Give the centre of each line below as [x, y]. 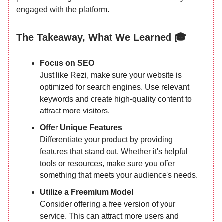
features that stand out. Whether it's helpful [114, 151]
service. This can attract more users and [109, 216]
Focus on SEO [67, 63]
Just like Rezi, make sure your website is [111, 75]
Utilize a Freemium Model [86, 192]
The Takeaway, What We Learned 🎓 [101, 37]
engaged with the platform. [63, 10]
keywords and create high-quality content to [116, 99]
